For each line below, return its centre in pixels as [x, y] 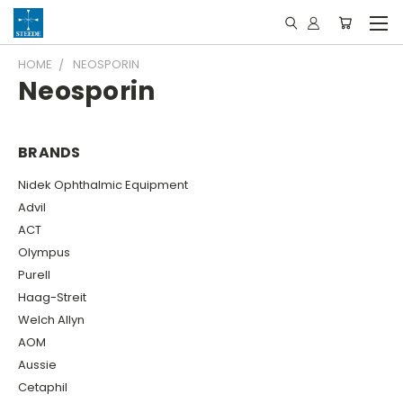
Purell [34, 274]
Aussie [37, 364]
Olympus [44, 252]
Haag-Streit [52, 297]
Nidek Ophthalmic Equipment [103, 184]
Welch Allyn [51, 319]
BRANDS [49, 152]
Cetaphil [43, 387]
